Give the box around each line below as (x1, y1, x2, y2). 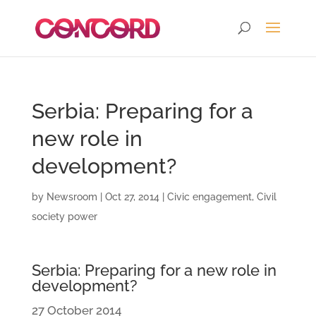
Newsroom (46, 191, 97, 202)
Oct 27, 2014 (104, 191, 159, 202)
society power (31, 211, 97, 222)
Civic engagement (166, 191, 252, 202)
